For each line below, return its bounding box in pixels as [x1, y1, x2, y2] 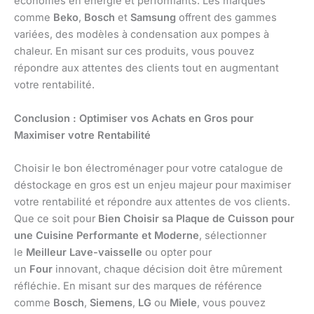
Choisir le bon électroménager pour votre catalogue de [14, 161, 283, 175]
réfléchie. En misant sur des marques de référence [14, 279, 262, 292]
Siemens [90, 296, 132, 309]
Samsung [130, 11, 176, 25]
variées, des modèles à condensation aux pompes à [14, 28, 269, 41]
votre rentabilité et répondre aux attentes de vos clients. [14, 195, 290, 208]
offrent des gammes [176, 11, 277, 25]
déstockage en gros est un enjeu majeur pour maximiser [14, 178, 291, 191]
